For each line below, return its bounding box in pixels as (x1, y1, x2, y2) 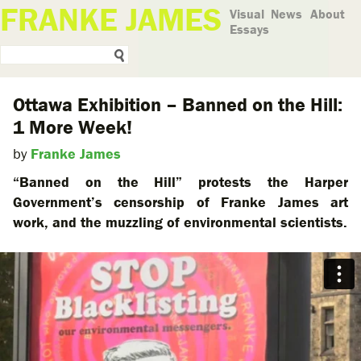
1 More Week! (13, 115, 132, 139)
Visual (230, 6, 264, 22)
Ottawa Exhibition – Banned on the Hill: (13, 93, 342, 116)
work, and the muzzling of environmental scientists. (13, 213, 347, 231)
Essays (230, 21, 269, 37)
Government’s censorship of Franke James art (13, 193, 348, 211)
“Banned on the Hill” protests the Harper (13, 172, 348, 191)
